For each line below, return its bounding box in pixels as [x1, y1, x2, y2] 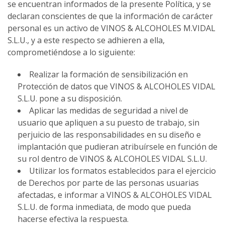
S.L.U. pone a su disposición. [18, 93, 122, 104]
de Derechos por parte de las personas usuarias [18, 177, 199, 189]
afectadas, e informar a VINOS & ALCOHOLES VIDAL [18, 189, 212, 201]
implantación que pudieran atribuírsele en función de [18, 141, 217, 153]
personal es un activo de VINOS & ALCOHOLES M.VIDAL [8, 23, 215, 34]
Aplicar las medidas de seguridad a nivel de [29, 105, 188, 117]
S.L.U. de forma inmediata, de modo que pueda [18, 201, 191, 213]
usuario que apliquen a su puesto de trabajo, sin [18, 117, 199, 129]
